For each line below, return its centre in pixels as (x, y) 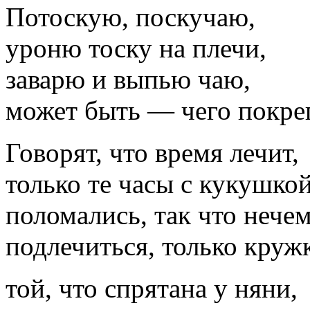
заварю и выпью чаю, (128, 79)
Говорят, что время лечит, (152, 152)
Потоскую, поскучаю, (130, 17)
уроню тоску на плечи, (136, 48)
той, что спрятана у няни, (152, 288)
